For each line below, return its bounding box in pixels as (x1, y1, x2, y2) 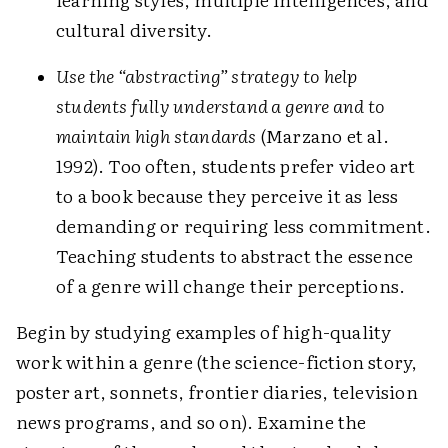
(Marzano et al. (256, 122, 389, 150)
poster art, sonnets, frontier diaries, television (16, 378, 418, 406)
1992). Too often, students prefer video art (56, 152, 416, 180)
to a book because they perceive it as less (56, 182, 399, 210)
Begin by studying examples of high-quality (16, 318, 392, 346)
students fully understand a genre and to (56, 92, 386, 120)
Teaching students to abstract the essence (56, 242, 414, 270)
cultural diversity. (56, 16, 212, 44)
